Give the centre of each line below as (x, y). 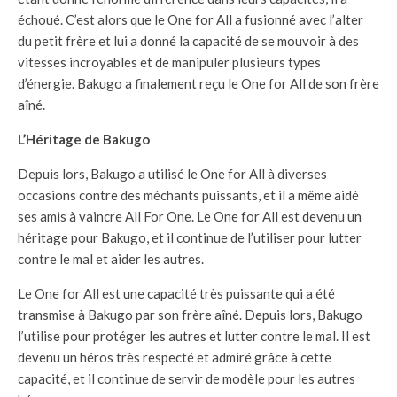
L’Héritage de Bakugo (84, 140)
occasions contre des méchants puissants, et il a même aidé (188, 195)
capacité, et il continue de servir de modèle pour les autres (187, 379)
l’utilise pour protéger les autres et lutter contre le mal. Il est (194, 336)
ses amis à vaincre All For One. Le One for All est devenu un (190, 217)
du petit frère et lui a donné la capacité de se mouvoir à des (188, 41)
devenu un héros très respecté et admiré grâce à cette (175, 358)
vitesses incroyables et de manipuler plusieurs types (169, 62)
